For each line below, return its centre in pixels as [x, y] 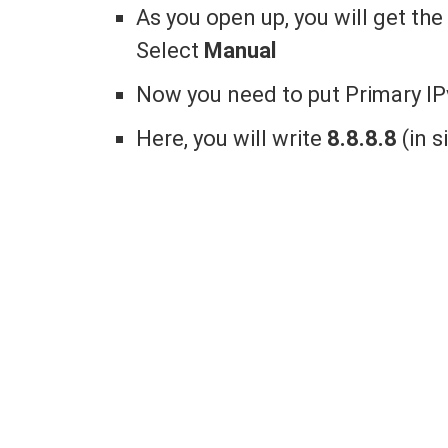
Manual [240, 50]
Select [170, 50]
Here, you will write [232, 138]
